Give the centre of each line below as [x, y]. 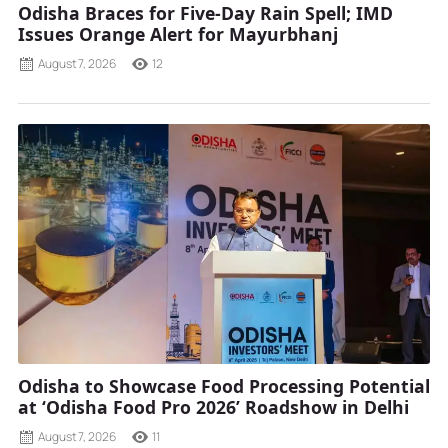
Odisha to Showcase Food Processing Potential [224, 385]
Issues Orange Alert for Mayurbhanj [178, 33]
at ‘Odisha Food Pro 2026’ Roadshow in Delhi [213, 406]
